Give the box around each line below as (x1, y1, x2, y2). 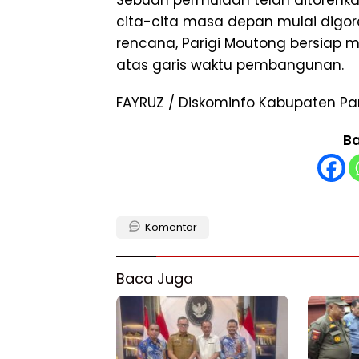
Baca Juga (116, 268, 193, 288)
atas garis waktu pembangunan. (116, 54, 344, 75)
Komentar (145, 219, 197, 235)
